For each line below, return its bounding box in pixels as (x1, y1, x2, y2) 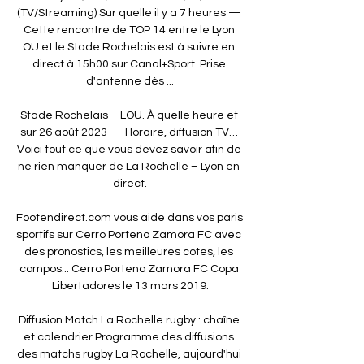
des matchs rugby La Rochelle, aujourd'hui (16, 348, 241, 360)
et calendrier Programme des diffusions (24, 331, 234, 343)
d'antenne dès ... (86, 75, 174, 87)
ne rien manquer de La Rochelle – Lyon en (18, 160, 240, 172)
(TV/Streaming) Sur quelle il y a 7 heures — (16, 6, 241, 19)
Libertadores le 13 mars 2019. (51, 279, 209, 292)
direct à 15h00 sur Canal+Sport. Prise (32, 58, 226, 70)
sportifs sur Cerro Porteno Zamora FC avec (16, 228, 241, 240)
